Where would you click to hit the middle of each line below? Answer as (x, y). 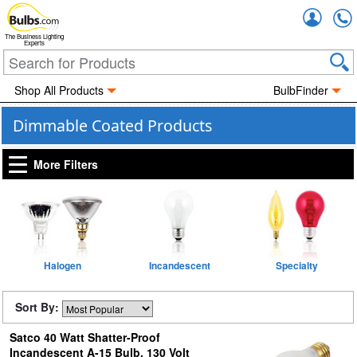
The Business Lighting (34, 37)
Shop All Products (59, 90)
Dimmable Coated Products (112, 126)
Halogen (63, 265)
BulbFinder (301, 90)
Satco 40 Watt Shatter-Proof (84, 337)
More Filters (66, 164)
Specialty (297, 265)
